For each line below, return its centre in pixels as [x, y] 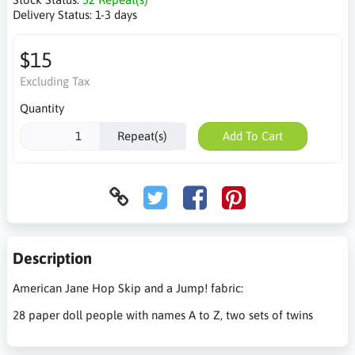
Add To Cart [252, 136]
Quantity [42, 108]
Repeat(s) [142, 136]
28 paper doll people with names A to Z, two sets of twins [163, 315]
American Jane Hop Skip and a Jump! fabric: [128, 288]
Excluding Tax [54, 81]
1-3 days [116, 15]
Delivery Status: [54, 15]
